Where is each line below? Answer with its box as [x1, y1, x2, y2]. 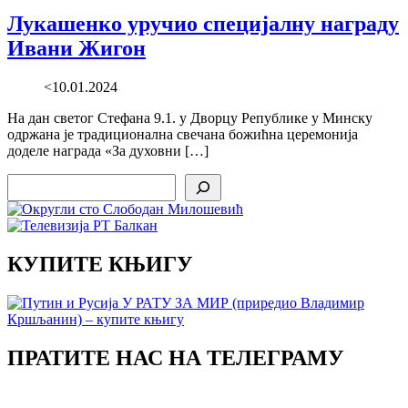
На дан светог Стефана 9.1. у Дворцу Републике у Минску [7, 110, 372, 127]
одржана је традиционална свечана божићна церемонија [7, 127, 358, 143]
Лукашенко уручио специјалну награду [7, 12, 399, 36]
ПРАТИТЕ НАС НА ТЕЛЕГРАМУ [7, 345, 344, 370]
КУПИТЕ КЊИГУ [7, 251, 193, 276]
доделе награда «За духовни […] [7, 143, 209, 159]
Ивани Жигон [7, 36, 146, 61]
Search [6, 173, 46, 189]
